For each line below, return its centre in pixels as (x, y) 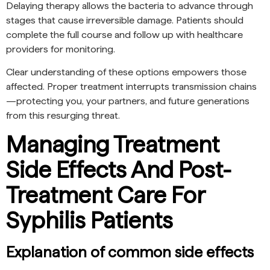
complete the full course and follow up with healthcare (124, 34)
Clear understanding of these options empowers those (126, 72)
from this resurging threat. (63, 116)
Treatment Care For (105, 195)
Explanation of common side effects (130, 252)
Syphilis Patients (89, 220)
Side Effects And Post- (119, 169)
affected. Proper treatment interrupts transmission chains (131, 87)
